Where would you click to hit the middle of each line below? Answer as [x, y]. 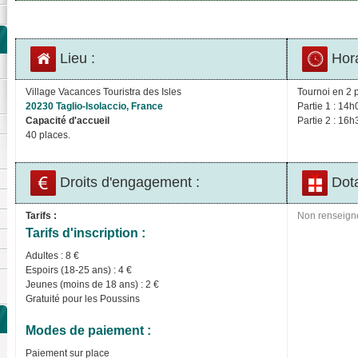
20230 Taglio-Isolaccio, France [94, 107]
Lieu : [76, 59]
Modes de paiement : [88, 331]
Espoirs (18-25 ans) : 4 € [79, 270]
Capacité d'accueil [68, 121]
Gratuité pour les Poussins [83, 299]
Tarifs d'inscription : [86, 233]
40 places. [48, 135]
